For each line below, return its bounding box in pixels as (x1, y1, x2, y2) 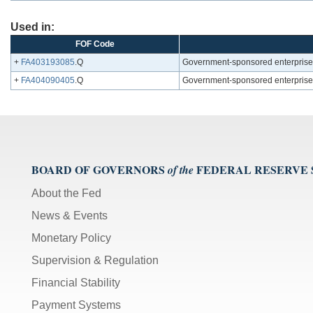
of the (168, 162, 194, 178)
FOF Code (75, 39, 115, 50)
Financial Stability (31, 277, 120, 289)
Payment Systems (31, 299, 121, 312)
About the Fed (31, 187, 101, 200)
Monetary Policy (31, 232, 111, 245)
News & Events (31, 210, 108, 222)
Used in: (10, 21, 54, 34)
